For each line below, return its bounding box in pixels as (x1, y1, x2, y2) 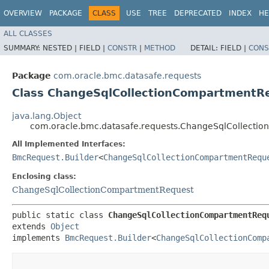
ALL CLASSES (4, 29, 52, 38)
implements (12, 232, 65, 243)
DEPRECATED (174, 9, 222, 17)
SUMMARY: (4, 43, 43, 52)
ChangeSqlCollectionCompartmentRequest (12, 184, 194, 195)
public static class (12, 210, 108, 220)
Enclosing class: (12, 172, 76, 181)
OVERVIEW (4, 9, 42, 17)
